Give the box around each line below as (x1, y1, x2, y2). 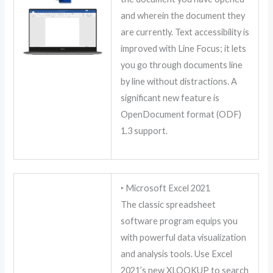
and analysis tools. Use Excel (121, 248, 233, 259)
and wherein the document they (121, 10, 246, 21)
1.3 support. (121, 125, 168, 136)
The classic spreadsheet (121, 199, 216, 210)
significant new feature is (121, 92, 220, 103)
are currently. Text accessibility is (121, 26, 250, 37)
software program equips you (121, 215, 238, 226)
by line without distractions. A (121, 76, 238, 87)
